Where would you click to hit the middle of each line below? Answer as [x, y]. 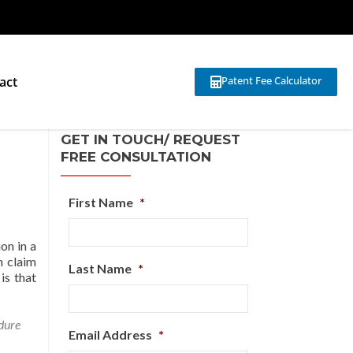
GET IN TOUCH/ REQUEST [150, 139]
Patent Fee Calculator [271, 80]
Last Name [100, 268]
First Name [101, 202]
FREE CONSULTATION [136, 157]
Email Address [110, 334]
